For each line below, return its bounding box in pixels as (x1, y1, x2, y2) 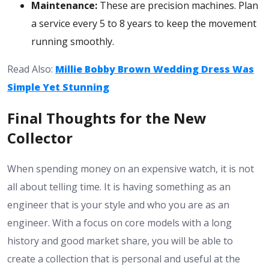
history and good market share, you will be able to (7, 234, 233, 247)
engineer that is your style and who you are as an (7, 198, 229, 211)
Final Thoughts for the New (7, 107, 207, 128)
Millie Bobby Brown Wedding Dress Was (55, 62, 254, 76)
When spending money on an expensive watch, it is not (7, 162, 254, 175)
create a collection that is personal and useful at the (7, 252, 240, 265)
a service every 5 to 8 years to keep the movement (31, 17, 256, 30)
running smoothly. (31, 35, 114, 48)
